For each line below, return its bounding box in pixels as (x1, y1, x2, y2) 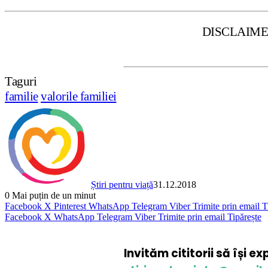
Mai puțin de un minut (10, 190, 96, 200)
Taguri (5, 74, 36, 89)
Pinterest (54, 200, 86, 211)
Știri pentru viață (91, 179, 153, 190)
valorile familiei (41, 89, 117, 103)
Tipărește (227, 211, 261, 222)
